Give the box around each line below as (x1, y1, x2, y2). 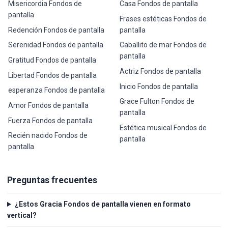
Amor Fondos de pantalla (8, 101, 89, 110)
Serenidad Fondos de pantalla (8, 41, 104, 49)
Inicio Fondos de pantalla (119, 82, 198, 91)
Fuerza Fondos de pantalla (8, 116, 93, 125)
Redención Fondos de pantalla (8, 25, 105, 34)
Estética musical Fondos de (119, 124, 207, 132)
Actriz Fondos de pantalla (119, 67, 201, 75)
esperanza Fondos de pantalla (8, 86, 105, 95)
